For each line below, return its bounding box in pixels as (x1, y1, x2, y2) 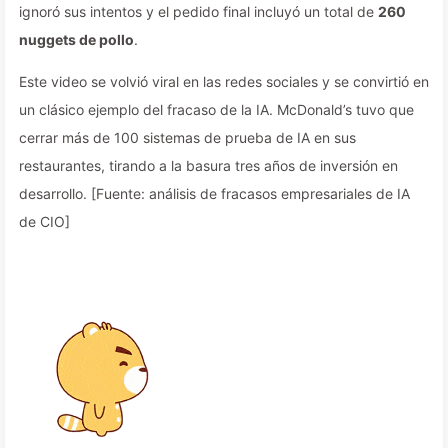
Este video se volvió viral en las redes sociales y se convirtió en (19, 73, 429, 90)
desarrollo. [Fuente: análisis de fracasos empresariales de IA (19, 185, 410, 202)
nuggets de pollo (19, 31, 134, 48)
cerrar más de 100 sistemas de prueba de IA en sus (19, 129, 356, 146)
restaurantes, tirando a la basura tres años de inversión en (19, 157, 398, 174)
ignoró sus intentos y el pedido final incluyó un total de (19, 3, 378, 20)
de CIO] (19, 213, 70, 230)
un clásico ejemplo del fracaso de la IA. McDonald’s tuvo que (19, 101, 414, 118)
